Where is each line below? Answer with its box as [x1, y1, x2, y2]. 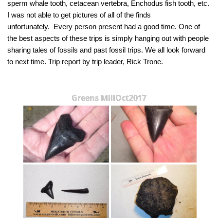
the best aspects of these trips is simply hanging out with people [7, 34, 209, 42]
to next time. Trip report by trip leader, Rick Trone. [7, 57, 163, 66]
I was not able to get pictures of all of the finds [7, 10, 151, 19]
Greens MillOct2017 [72, 92, 146, 103]
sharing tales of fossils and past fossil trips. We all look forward [7, 45, 205, 54]
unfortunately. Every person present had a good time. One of [7, 22, 200, 31]
